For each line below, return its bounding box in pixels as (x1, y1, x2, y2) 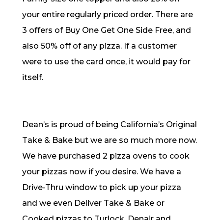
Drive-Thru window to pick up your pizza (22, 183, 181, 192)
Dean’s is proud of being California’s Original (22, 120, 197, 129)
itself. (22, 73, 43, 82)
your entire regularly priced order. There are (22, 10, 193, 19)
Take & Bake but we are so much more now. (22, 136, 197, 145)
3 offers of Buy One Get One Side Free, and (22, 26, 191, 35)
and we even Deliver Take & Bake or (22, 198, 165, 208)
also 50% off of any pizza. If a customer (22, 41, 177, 51)
